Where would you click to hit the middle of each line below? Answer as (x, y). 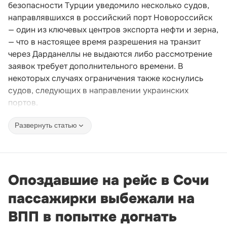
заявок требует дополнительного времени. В (96, 66)
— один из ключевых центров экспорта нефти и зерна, (113, 29)
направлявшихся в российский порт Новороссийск (110, 17)
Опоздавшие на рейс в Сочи (108, 180)
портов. (23, 102)
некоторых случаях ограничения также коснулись (106, 78)
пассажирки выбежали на (101, 198)
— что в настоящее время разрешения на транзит (104, 42)
